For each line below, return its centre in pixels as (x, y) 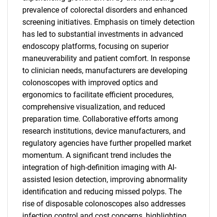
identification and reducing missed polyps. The (102, 192)
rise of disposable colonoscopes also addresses (104, 204)
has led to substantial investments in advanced (103, 34)
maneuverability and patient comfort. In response (106, 58)
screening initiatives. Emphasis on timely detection (108, 22)
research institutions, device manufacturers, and (104, 131)
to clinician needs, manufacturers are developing (105, 70)
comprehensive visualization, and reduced (94, 107)
